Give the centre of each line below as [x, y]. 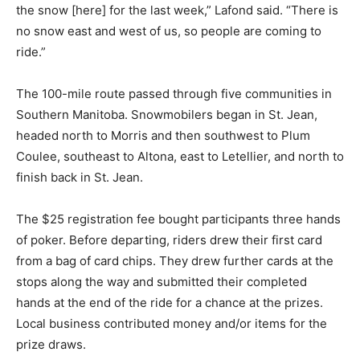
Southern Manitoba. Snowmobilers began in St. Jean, [167, 114]
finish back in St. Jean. [81, 177]
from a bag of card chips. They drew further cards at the [175, 260]
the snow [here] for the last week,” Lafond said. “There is [177, 10]
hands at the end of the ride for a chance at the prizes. [170, 302]
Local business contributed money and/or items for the [172, 323]
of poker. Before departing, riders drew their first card [169, 239]
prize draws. [51, 344]
